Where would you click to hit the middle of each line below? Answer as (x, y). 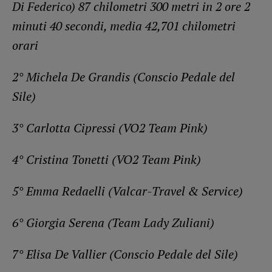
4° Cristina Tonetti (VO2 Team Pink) (107, 159)
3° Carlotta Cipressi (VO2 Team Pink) (110, 127)
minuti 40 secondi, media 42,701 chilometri (124, 25)
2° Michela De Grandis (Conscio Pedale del (124, 76)
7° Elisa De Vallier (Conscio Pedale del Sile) (125, 254)
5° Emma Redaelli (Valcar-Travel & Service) (127, 191)
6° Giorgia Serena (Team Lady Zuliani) (113, 222)
